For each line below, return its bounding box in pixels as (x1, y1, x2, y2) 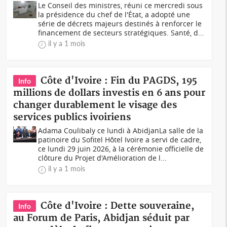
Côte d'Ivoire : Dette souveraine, (41, 200, 195, 212)
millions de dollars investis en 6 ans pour (13, 87, 206, 99)
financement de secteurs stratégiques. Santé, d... (38, 28, 205, 37)
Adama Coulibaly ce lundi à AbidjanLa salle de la (38, 126, 204, 135)
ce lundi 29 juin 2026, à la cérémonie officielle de (38, 144, 204, 154)
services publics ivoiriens (13, 111, 131, 123)
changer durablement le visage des (13, 99, 177, 111)
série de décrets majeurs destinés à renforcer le (38, 19, 202, 28)
